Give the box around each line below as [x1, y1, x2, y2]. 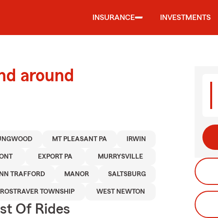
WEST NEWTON [96, 188, 145, 195]
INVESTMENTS [160, 14, 211, 21]
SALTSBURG [108, 171, 146, 178]
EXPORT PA [37, 153, 73, 160]
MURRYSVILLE [97, 153, 143, 160]
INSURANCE [92, 14, 135, 21]
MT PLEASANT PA [52, 136, 107, 143]
